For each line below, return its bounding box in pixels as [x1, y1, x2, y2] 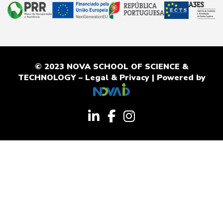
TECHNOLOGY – [17, 72, 85, 84]
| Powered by [149, 72, 206, 84]
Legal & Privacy [85, 72, 149, 84]
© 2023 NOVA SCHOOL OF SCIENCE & [35, 61, 188, 73]
